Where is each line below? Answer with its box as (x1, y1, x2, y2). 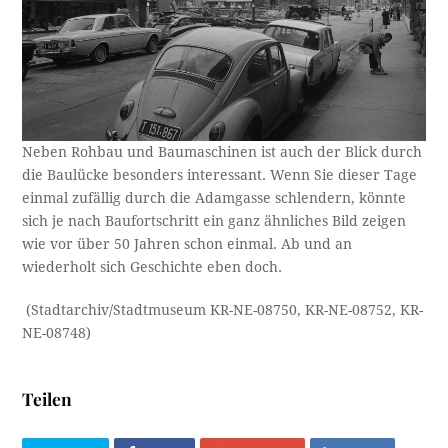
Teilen (22, 386, 73, 410)
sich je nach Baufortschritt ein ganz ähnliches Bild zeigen (22, 212, 407, 229)
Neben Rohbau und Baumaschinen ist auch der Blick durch (22, 143, 423, 160)
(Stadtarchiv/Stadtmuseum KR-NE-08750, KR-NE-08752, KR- (22, 301, 424, 318)
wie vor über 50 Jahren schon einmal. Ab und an (22, 235, 353, 252)
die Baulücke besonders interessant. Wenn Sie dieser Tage (22, 166, 418, 183)
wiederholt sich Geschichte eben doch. (22, 258, 283, 275)
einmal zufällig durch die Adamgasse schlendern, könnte (22, 189, 407, 206)
